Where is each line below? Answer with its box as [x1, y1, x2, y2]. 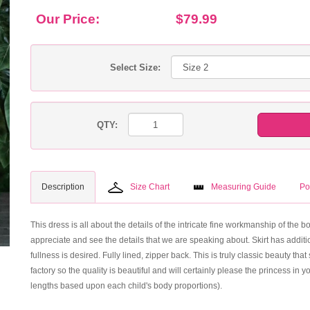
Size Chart [130, 182, 170, 192]
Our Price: [36, 12, 100, 26]
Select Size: [110, 62, 161, 73]
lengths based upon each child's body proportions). [30, 281, 222, 291]
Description [42, 182, 84, 192]
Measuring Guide [211, 182, 276, 192]
